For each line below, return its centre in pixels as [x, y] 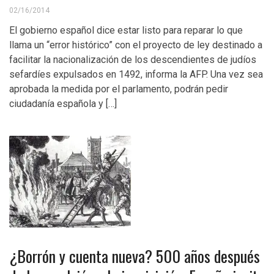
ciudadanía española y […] [63, 104]
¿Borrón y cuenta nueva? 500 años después [135, 256]
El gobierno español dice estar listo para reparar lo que [126, 30]
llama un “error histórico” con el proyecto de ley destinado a [136, 45]
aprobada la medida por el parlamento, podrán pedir [119, 89]
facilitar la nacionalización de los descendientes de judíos [133, 60]
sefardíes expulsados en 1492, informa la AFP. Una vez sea [136, 74]
